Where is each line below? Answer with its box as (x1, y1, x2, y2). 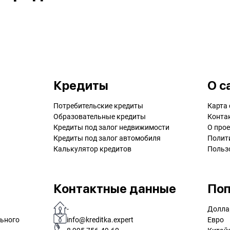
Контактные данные (53, 181, 176, 197)
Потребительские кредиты (53, 101, 143, 110)
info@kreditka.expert (67, 216, 133, 224)
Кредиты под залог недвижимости (53, 123, 169, 131)
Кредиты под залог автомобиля (53, 133, 161, 142)
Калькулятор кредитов (53, 144, 131, 153)
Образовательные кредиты (53, 112, 146, 121)
